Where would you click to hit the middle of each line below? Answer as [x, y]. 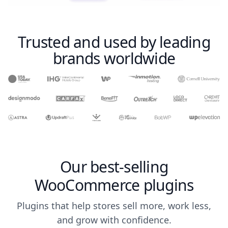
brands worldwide [114, 58]
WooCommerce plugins [114, 185]
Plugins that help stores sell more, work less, [114, 206]
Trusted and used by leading [114, 42]
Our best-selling [114, 167]
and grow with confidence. [114, 220]
